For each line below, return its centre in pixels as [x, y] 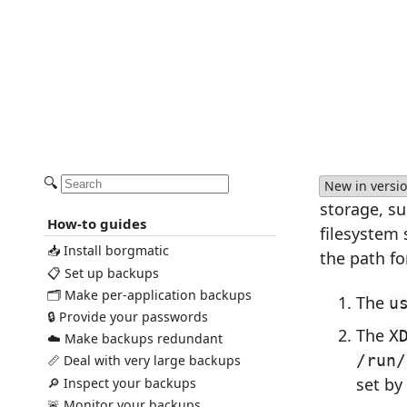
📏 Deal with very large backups [144, 361]
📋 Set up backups [103, 273]
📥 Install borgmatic [108, 251]
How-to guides [96, 224]
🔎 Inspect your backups [121, 382]
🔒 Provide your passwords [127, 317]
